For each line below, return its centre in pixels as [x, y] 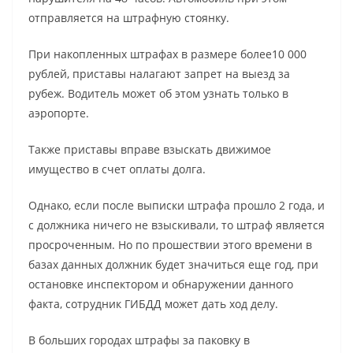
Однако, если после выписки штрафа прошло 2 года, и [176, 205]
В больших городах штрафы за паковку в [139, 340]
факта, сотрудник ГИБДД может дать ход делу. [153, 303]
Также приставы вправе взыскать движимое [150, 149]
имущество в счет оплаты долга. [117, 169]
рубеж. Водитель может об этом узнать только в [158, 93]
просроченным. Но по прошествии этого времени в [170, 244]
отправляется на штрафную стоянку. [129, 17]
